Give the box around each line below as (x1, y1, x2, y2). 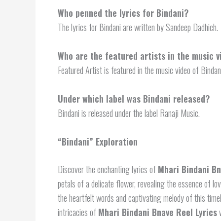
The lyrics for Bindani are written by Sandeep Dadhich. (58, 21, 218, 34)
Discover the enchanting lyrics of (58, 162, 158, 176)
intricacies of (58, 205, 98, 219)
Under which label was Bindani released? (58, 92, 210, 105)
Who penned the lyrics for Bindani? (58, 6, 188, 20)
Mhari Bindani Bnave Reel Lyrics (98, 205, 217, 219)
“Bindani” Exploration (58, 135, 138, 148)
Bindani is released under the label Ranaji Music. (58, 106, 200, 119)
